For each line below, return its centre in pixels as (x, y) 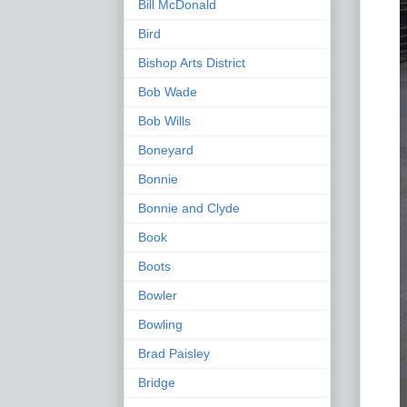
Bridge (157, 382)
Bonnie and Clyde (189, 208)
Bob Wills (164, 120)
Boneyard (166, 149)
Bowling (160, 324)
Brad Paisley (174, 353)
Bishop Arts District (192, 62)
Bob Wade (168, 91)
